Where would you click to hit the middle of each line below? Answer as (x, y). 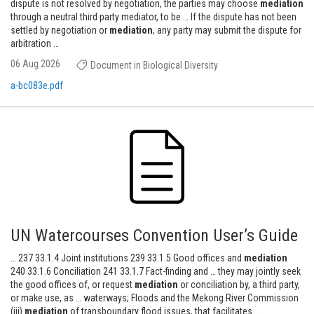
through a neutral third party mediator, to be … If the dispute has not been (153, 17)
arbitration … (35, 43)
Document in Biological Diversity (153, 65)
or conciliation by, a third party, (239, 285)
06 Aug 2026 (35, 64)
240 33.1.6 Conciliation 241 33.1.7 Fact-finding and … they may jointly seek (156, 271)
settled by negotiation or (60, 30)
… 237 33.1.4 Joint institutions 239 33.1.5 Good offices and (127, 258)
